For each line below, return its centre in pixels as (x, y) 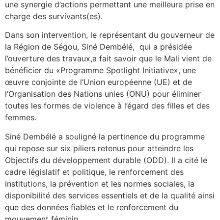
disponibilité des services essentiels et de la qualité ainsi (110, 195)
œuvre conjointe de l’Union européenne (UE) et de (98, 82)
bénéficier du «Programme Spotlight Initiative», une (100, 70)
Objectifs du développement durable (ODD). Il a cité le (106, 160)
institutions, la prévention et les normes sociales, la (100, 183)
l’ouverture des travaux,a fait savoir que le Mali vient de (108, 59)
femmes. (21, 118)
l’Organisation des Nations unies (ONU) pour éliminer (103, 94)
